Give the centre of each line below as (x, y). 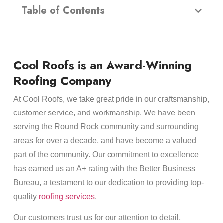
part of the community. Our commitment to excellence (106, 155)
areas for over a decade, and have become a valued (105, 141)
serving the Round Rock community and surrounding (106, 127)
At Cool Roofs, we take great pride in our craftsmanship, (111, 99)
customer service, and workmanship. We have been (104, 113)
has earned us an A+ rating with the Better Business (104, 168)
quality (26, 196)
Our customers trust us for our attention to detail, (97, 218)
